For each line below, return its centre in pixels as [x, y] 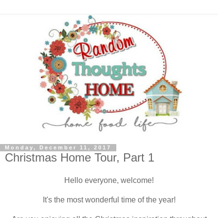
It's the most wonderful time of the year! [109, 200]
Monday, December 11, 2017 [58, 148]
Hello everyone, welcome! [109, 181]
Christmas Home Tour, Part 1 [80, 157]
